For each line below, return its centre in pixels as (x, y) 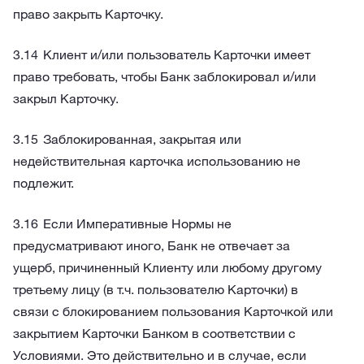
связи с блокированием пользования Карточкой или (173, 311)
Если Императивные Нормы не (137, 223)
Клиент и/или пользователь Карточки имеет (177, 54)
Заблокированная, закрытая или (142, 139)
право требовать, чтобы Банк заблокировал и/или (165, 76)
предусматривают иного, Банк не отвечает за (152, 245)
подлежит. (43, 183)
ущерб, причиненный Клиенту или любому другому (167, 267)
